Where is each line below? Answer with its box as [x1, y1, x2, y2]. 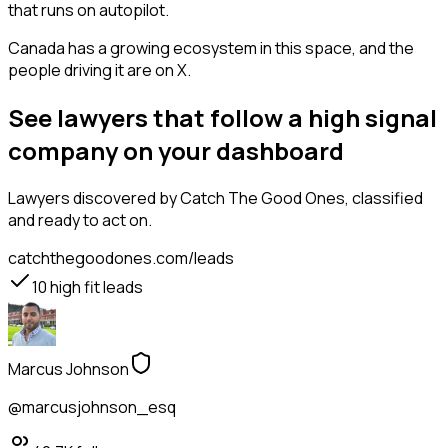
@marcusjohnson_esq [8, 396, 176, 419]
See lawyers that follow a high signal [8, 101, 437, 135]
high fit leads [47, 276, 143, 299]
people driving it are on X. [8, 59, 191, 82]
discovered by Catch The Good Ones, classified [70, 187, 423, 210]
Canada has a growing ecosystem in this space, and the [8, 37, 414, 60]
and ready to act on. [8, 209, 152, 232]
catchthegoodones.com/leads [8, 247, 234, 270]
